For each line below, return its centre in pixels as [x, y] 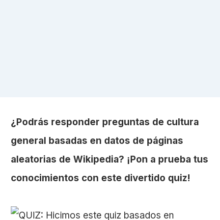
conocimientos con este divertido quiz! [101, 178]
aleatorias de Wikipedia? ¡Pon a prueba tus [110, 159]
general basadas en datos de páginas [97, 140]
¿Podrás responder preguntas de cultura [105, 122]
